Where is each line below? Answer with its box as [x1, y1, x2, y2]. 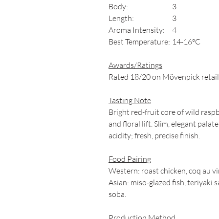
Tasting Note [109, 95, 151, 105]
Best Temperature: [109, 37, 170, 46]
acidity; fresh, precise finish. [109, 131, 200, 140]
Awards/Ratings [109, 60, 162, 70]
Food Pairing [109, 154, 151, 164]
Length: [109, 13, 134, 23]
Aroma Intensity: [109, 25, 165, 35]
